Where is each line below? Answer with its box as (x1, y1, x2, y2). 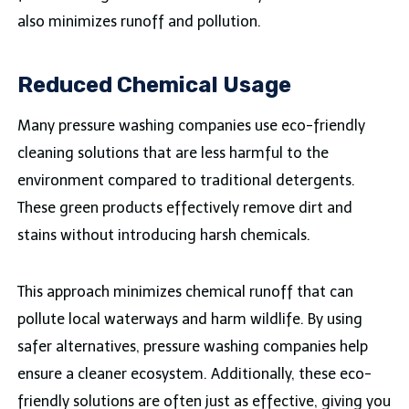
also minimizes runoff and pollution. (16, 13, 261, 31)
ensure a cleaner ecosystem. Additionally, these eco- (16, 365, 372, 383)
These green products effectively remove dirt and (16, 199, 352, 217)
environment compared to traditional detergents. (16, 172, 355, 190)
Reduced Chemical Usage (16, 72, 291, 99)
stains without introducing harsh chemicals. (16, 226, 310, 245)
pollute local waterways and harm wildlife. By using (16, 310, 362, 329)
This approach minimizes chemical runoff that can (16, 283, 353, 301)
